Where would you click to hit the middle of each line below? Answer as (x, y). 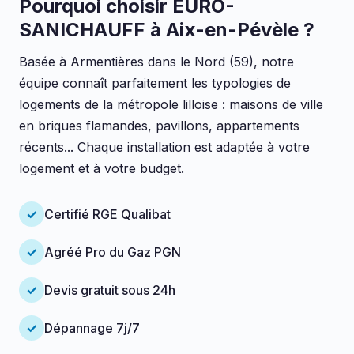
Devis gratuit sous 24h (110, 290)
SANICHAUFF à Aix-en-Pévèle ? (167, 30)
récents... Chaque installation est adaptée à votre (164, 147)
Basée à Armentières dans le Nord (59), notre (156, 62)
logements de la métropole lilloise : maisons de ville (171, 104)
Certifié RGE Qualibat (107, 214)
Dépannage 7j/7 (92, 328)
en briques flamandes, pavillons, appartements (159, 126)
